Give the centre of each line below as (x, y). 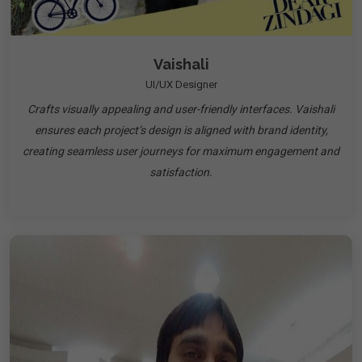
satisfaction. (181, 172)
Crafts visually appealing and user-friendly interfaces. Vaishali (181, 109)
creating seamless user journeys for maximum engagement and (181, 151)
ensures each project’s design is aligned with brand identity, (181, 130)
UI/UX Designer (181, 84)
